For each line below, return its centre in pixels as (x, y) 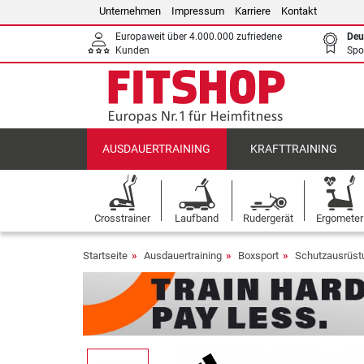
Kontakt (299, 11)
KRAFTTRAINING (293, 149)
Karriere (253, 11)
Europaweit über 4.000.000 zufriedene (199, 37)
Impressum (198, 11)
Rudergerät (268, 218)
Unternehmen (130, 11)
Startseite (105, 256)
